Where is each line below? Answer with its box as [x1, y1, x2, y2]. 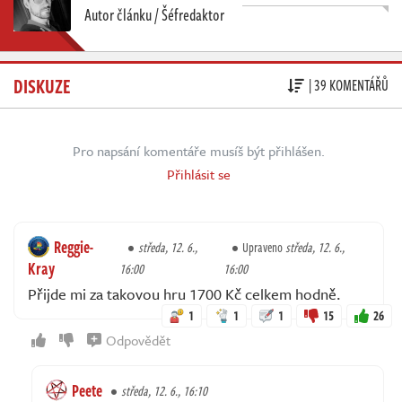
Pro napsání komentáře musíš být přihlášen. [73, 140, 325, 161]
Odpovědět [106, 329, 170, 350]
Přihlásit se [167, 163, 231, 184]
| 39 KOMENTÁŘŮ [309, 74, 389, 97]
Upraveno [241, 237, 285, 257]
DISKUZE [13, 70, 71, 100]
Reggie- [54, 234, 93, 258]
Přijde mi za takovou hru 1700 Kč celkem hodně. [28, 282, 341, 305]
